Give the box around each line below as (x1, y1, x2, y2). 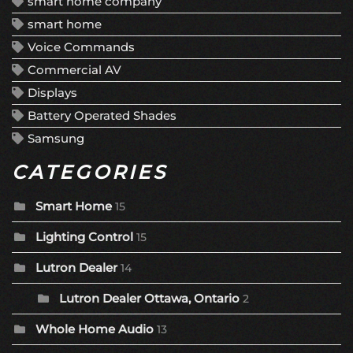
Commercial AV (28, 62, 121, 78)
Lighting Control (35, 229, 133, 245)
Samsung (28, 131, 84, 147)
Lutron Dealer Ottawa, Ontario (59, 291, 240, 307)
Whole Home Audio (35, 321, 154, 337)
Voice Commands (28, 39, 135, 55)
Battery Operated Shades (28, 108, 176, 124)
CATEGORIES (12, 161, 168, 184)
